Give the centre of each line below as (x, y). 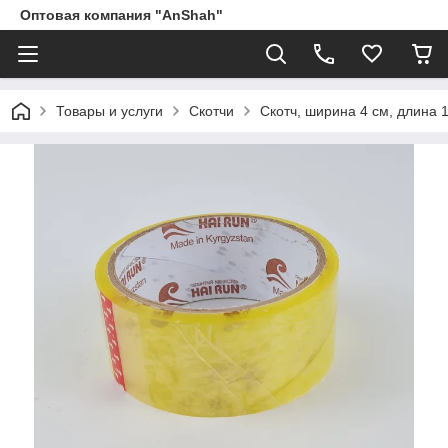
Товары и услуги (109, 111)
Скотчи (211, 111)
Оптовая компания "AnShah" (121, 15)
